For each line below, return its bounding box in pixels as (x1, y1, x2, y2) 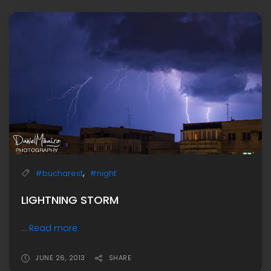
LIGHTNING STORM (21, 192, 119, 207)
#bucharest (36, 167, 83, 179)
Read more (29, 221, 77, 234)
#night (90, 167, 116, 179)
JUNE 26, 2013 (36, 252, 85, 263)
